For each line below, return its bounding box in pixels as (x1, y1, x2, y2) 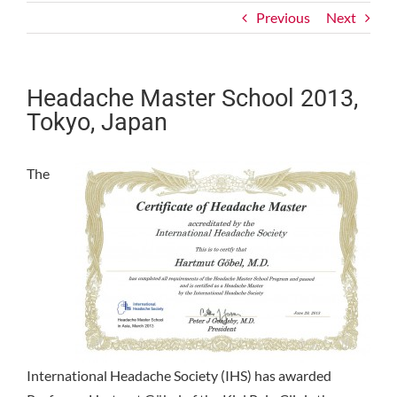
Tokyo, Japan (27, 108, 167, 136)
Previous (256, 9, 310, 26)
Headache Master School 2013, (27, 84, 358, 113)
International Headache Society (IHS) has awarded (27, 366, 331, 384)
